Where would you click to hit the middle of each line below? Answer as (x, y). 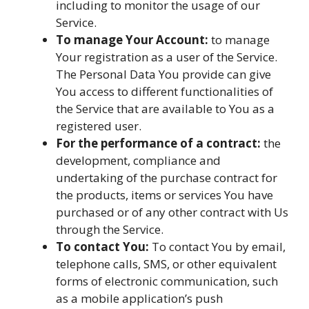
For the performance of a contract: (158, 143)
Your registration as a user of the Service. (167, 57)
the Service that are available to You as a (165, 108)
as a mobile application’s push (139, 298)
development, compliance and (138, 160)
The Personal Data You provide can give (163, 74)
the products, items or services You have (165, 195)
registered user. (99, 126)
